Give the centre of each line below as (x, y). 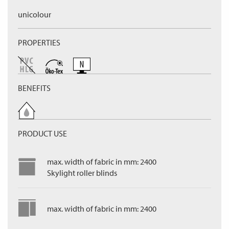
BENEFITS (34, 88)
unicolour (35, 14)
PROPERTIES (39, 42)
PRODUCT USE (42, 133)
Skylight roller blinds (82, 173)
